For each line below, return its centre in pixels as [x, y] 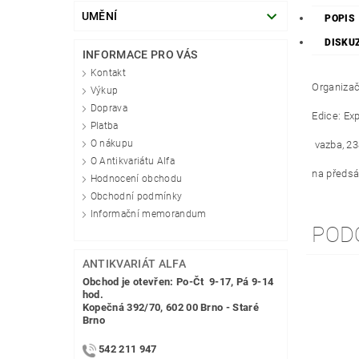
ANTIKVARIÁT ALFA [134, 264]
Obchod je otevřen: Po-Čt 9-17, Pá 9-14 [178, 282]
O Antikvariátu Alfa [132, 161]
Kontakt [108, 73]
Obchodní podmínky [136, 197]
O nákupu [112, 144]
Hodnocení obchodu [136, 179]
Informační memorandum [148, 214]
